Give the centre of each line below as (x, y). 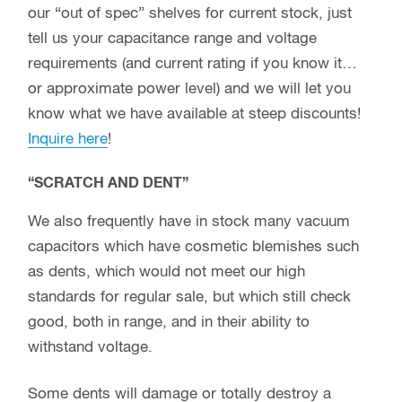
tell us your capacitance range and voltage (172, 39)
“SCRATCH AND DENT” (108, 183)
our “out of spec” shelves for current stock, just (190, 13)
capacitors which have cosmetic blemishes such (193, 247)
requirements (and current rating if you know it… (192, 64)
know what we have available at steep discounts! (194, 114)
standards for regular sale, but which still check (189, 297)
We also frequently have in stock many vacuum (189, 222)
